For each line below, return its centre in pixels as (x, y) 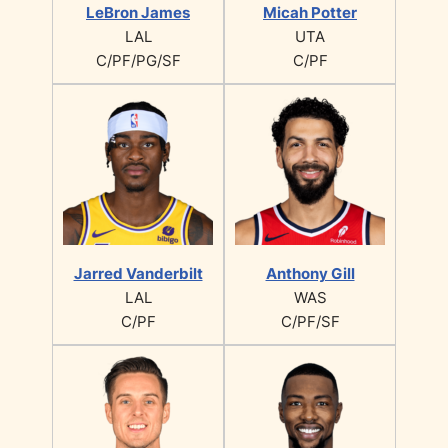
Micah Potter (310, 12)
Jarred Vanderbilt (138, 273)
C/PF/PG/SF (138, 60)
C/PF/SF (310, 321)
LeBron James (138, 12)
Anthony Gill (310, 273)
